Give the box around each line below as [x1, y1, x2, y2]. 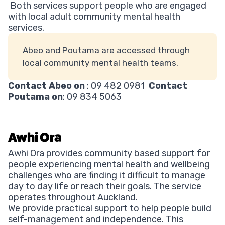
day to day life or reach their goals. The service [8, 180, 201, 192]
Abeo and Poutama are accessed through [22, 45, 190, 55]
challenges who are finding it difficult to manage [8, 169, 205, 181]
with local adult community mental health [8, 11, 180, 23]
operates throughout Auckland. [8, 191, 138, 203]
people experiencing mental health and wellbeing [8, 158, 210, 170]
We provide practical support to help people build [8, 202, 211, 214]
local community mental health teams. [22, 57, 178, 68]
